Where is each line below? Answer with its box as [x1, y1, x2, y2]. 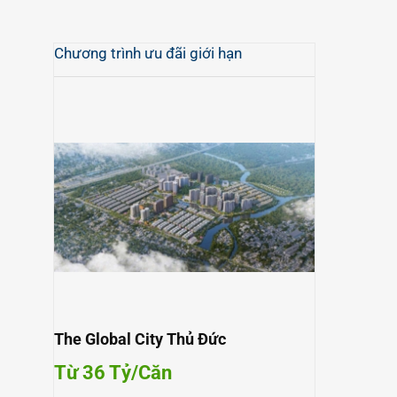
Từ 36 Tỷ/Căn [54, 362, 172, 384]
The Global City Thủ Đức [54, 330, 226, 348]
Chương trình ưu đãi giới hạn [54, 44, 242, 62]
